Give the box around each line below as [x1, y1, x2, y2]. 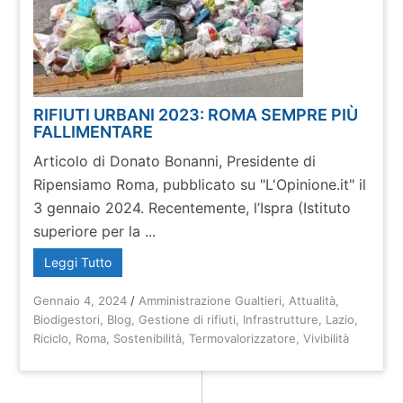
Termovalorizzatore [189, 331, 297, 345]
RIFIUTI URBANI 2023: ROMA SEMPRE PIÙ [33, 105, 359, 124]
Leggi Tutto [44, 255, 112, 270]
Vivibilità [303, 331, 350, 345]
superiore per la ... [33, 222, 157, 240]
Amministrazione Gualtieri [139, 293, 282, 308]
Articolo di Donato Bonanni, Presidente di [33, 152, 317, 170]
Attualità [289, 293, 336, 308]
